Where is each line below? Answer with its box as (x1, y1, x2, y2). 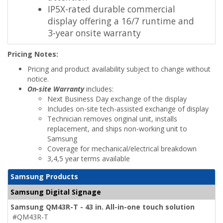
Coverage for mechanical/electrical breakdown (47, 143, 197, 153)
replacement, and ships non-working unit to (47, 123, 187, 133)
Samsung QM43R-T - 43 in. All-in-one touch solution (10, 202, 195, 212)
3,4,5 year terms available (47, 153, 130, 163)
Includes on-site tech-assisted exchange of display (47, 104, 209, 113)
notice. (27, 74, 49, 84)
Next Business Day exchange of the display (47, 94, 187, 104)
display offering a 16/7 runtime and (48, 14, 194, 27)
